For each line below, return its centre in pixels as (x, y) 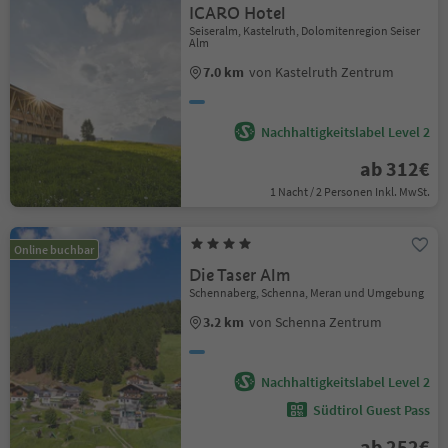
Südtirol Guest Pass (371, 410)
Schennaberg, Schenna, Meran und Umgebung (307, 292)
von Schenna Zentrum (316, 322)
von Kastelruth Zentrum (322, 72)
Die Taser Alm (240, 275)
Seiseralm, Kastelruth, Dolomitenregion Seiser (305, 30)
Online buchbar (54, 249)
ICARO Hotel (238, 13)
